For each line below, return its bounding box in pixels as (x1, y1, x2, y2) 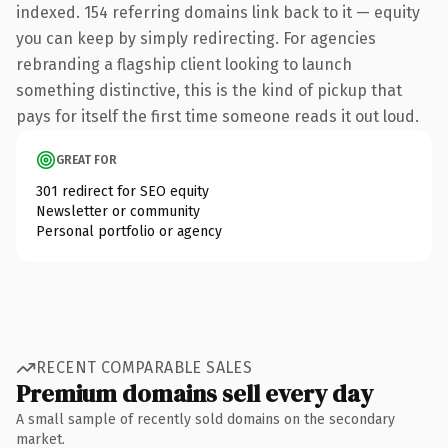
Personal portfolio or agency (36, 222, 222, 240)
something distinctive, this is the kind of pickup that (16, 80, 402, 100)
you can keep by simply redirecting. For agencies (16, 28, 376, 48)
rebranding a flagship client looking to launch (16, 54, 352, 74)
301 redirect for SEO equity (36, 182, 209, 200)
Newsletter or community (36, 202, 200, 220)
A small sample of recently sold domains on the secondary (16, 410, 395, 428)
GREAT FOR (56, 152, 117, 167)
